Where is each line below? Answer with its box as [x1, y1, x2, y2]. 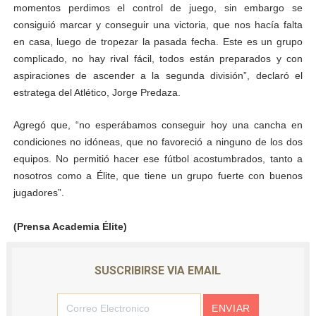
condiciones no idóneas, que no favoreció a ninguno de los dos [13, 136, 303, 148]
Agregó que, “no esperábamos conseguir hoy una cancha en [13, 119, 303, 131]
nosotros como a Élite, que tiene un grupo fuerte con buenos [13, 170, 303, 182]
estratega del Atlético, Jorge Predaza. [13, 87, 181, 99]
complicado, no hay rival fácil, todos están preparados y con [13, 53, 303, 65]
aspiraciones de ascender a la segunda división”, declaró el [13, 70, 303, 82]
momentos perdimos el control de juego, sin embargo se [13, 2, 303, 14]
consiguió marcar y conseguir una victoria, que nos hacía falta [13, 19, 303, 31]
